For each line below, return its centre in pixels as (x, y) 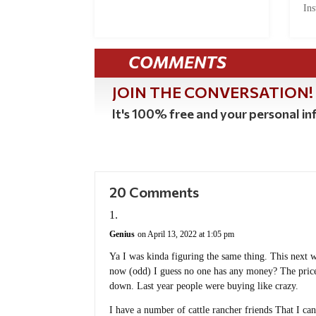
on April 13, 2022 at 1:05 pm (186, 234)
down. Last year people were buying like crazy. (204, 286)
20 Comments (154, 192)
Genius (122, 234)
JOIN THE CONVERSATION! (213, 92)
